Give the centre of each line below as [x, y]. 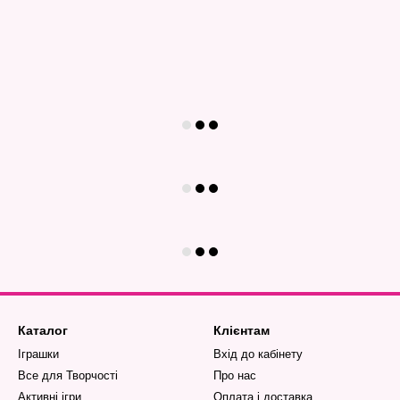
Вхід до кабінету [258, 354]
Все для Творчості [68, 376]
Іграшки [38, 354]
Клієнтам [242, 331]
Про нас [235, 376]
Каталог [43, 331]
